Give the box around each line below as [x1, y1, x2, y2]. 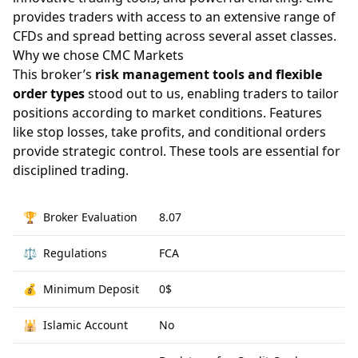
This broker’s [13, 66, 95, 83]
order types [13, 85, 85, 102]
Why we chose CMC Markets [13, 46, 184, 64]
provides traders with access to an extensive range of [13, 8, 336, 26]
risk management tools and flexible [95, 66, 322, 83]
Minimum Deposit [43, 281, 139, 296]
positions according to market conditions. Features [13, 104, 322, 121]
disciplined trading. [13, 161, 129, 179]
